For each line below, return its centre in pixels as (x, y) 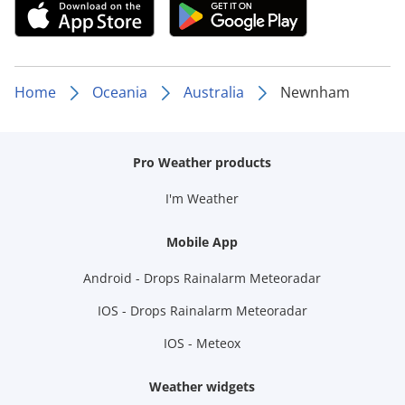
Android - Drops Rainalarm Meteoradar (202, 278)
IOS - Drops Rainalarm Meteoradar (202, 310)
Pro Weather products (202, 162)
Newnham (315, 92)
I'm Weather (202, 198)
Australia (214, 92)
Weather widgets (202, 386)
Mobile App (202, 241)
